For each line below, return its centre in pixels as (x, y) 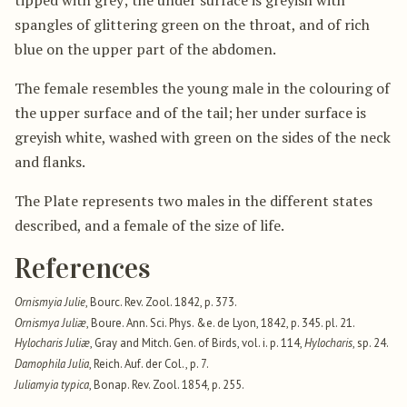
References (83, 268)
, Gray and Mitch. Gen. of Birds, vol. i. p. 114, (197, 343)
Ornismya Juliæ (50, 323)
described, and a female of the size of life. (149, 225)
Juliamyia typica (52, 385)
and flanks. (50, 161)
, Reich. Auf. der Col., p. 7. (149, 364)
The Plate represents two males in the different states (194, 200)
